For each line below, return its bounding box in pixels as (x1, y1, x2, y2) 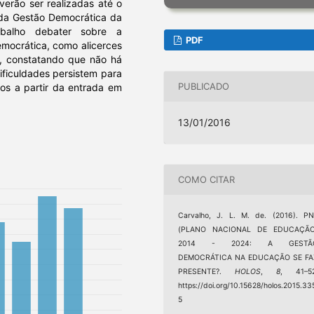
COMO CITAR (178, 174, 235, 186)
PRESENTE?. (178, 266, 235, 276)
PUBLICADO (178, 81, 230, 93)
